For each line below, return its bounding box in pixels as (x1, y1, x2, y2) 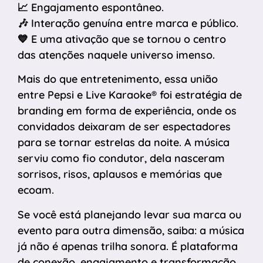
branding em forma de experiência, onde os (18, 104, 237, 118)
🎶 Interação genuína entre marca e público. (18, 16, 238, 30)
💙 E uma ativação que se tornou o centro (18, 32, 226, 46)
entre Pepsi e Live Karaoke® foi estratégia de (18, 88, 242, 102)
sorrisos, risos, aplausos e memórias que (18, 167, 222, 181)
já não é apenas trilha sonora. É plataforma (18, 239, 238, 253)
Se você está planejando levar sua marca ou (18, 207, 241, 221)
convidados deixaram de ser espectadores (18, 120, 231, 134)
